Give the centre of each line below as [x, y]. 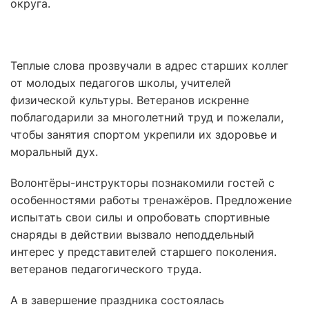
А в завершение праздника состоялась [117, 300]
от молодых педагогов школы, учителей [121, 83]
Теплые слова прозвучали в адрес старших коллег [149, 66]
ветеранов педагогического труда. [106, 269]
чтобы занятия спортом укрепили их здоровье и [144, 134]
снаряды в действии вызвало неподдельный [132, 235]
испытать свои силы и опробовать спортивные [140, 217]
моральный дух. [54, 152]
